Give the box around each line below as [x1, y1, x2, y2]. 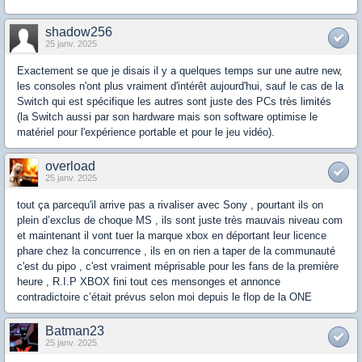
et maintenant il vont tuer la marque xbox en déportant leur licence [17, 229, 326, 242]
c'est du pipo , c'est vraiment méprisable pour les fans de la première [17, 260, 339, 273]
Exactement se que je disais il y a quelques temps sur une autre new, [17, 65, 343, 78]
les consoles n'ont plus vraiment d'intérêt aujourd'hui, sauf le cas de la [17, 80, 343, 93]
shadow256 [45, 25, 112, 40]
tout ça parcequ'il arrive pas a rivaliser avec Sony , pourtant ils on [17, 199, 323, 212]
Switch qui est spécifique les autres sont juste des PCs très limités [17, 95, 331, 108]
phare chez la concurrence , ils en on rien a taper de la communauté [17, 245, 335, 258]
